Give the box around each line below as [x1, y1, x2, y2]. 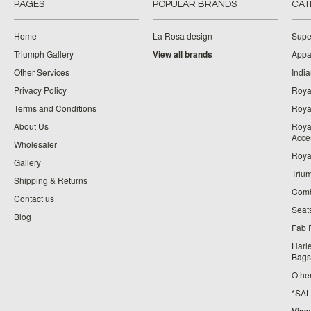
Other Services [14, 66, 69, 78]
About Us [14, 120, 49, 132]
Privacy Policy [14, 84, 67, 96]
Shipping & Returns [14, 174, 87, 186]
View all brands [153, 48, 212, 60]
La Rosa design [153, 30, 212, 42]
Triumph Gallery [14, 48, 74, 60]
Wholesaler [14, 138, 57, 150]
